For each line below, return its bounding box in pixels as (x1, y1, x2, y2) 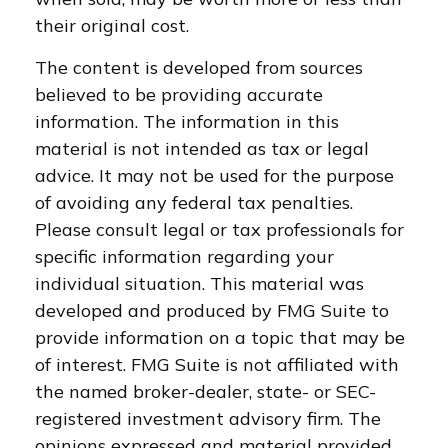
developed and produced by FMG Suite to (35, 299, 389, 322)
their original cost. (35, 14, 189, 37)
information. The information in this (35, 110, 339, 133)
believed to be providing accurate (35, 83, 323, 106)
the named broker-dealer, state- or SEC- (35, 380, 376, 403)
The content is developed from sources (35, 56, 363, 79)
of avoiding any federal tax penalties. (35, 191, 353, 214)
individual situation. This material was (35, 272, 364, 295)
